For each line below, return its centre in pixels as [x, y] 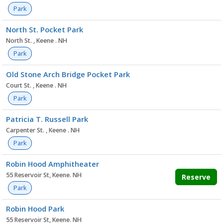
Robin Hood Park [35, 209]
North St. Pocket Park [45, 29]
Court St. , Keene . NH [36, 85]
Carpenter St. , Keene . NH [43, 130]
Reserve [196, 177]
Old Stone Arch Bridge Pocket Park [68, 74]
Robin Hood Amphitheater [53, 164]
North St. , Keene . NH [37, 41]
